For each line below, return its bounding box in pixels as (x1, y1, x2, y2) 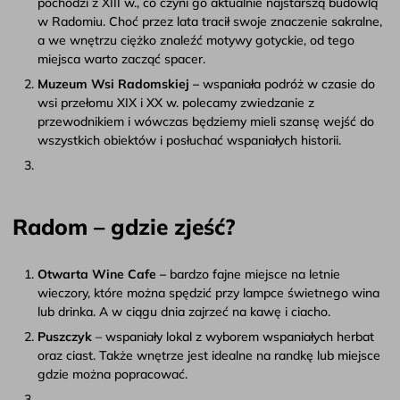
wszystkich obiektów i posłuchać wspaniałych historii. (37, 132, 341, 148)
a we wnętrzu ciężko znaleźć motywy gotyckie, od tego (37, 32, 354, 48)
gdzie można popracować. (37, 366, 187, 382)
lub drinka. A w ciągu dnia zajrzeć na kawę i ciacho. (37, 304, 330, 320)
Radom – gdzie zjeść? (12, 212, 236, 240)
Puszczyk (37, 329, 96, 345)
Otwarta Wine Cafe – (37, 266, 170, 282)
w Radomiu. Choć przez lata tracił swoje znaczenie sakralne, (37, 13, 382, 29)
